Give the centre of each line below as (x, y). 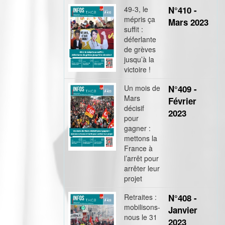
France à (138, 148)
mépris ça (140, 19)
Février (182, 101)
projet (133, 178)
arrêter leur (142, 168)
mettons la (141, 138)
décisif (134, 108)
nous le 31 (141, 217)
